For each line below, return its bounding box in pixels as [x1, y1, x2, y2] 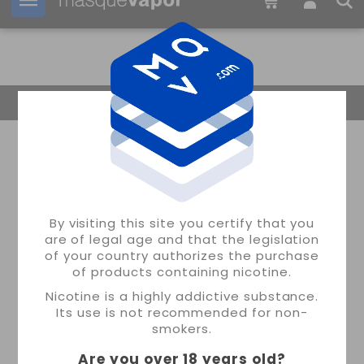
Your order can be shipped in [70, 6, 214, 20]
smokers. [152, 320, 212, 338]
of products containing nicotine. [72, 263, 292, 281]
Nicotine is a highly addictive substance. [45, 288, 319, 305]
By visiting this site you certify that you [49, 214, 315, 232]
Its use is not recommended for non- [56, 304, 308, 322]
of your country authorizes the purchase [45, 247, 319, 265]
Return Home [47, 94, 132, 111]
